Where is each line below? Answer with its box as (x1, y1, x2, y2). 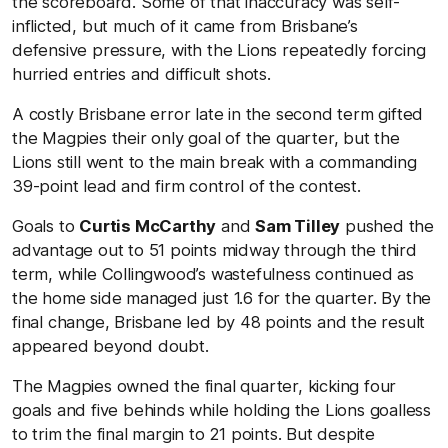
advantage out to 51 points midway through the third (12, 239, 417, 260)
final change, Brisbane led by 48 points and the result (12, 311, 426, 332)
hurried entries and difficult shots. (12, 63, 271, 84)
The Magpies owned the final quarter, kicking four (12, 375, 397, 396)
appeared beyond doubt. (12, 335, 209, 356)
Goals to (12, 215, 80, 236)
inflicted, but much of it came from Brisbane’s (12, 15, 358, 36)
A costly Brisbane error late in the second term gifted (12, 103, 424, 124)
